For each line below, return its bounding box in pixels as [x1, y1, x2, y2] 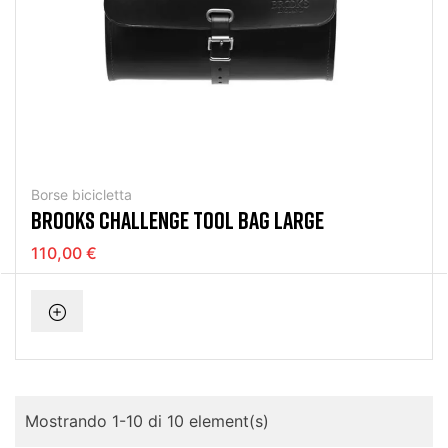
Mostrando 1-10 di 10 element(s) [25, 410, 269, 431]
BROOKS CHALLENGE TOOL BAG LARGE [31, 204, 324, 234]
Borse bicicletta [31, 185, 132, 203]
